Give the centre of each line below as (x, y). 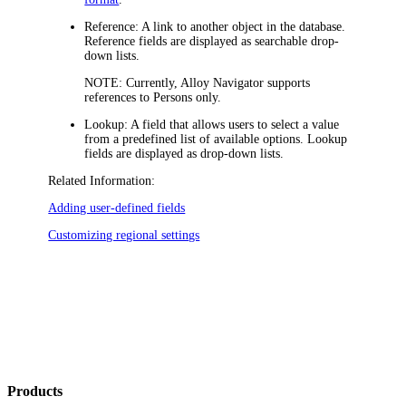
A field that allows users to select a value (234, 124)
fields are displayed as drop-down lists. (184, 153)
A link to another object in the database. (242, 26)
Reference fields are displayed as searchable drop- (212, 41)
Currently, (152, 82)
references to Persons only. (153, 97)
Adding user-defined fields (117, 208)
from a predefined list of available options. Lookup (216, 139)
